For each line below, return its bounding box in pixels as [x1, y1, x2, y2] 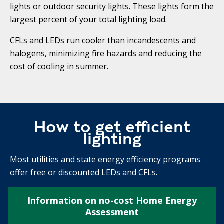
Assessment [85, 205, 139, 218]
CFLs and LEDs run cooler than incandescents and [10, 34, 196, 46]
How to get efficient [33, 116, 190, 136]
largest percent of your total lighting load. [10, 13, 167, 25]
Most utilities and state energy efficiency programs [10, 153, 200, 165]
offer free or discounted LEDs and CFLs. [10, 166, 157, 178]
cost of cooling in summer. [10, 60, 108, 72]
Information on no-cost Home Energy [27, 194, 197, 206]
